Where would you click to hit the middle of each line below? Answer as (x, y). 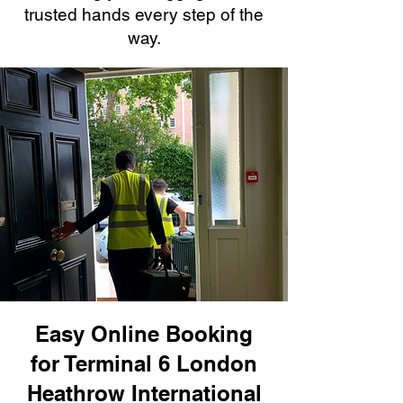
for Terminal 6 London (144, 363)
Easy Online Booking (144, 334)
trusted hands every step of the (144, 14)
